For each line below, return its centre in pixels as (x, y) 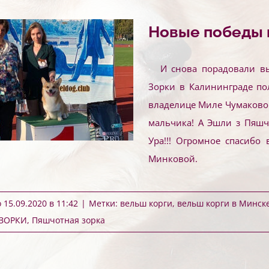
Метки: (104, 203)
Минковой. (173, 159)
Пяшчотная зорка (68, 220)
